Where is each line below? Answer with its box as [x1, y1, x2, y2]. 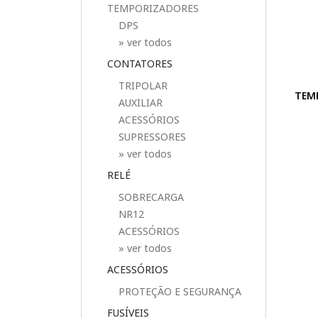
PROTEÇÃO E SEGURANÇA [119, 285, 241, 298]
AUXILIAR [119, 96, 163, 109]
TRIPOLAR [119, 79, 168, 92]
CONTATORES [107, 57, 172, 70]
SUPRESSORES [119, 130, 186, 143]
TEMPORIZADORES [107, 1, 199, 15]
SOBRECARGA [119, 190, 184, 204]
